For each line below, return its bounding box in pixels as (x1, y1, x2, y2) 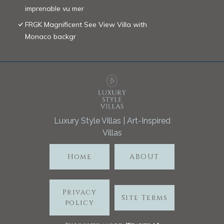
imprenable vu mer (25, 4, 84, 13)
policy (64, 198, 94, 208)
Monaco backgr (25, 32, 76, 41)
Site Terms (121, 192, 168, 202)
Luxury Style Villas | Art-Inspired (53, 116, 170, 126)
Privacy (62, 187, 97, 197)
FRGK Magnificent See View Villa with (25, 20, 147, 29)
